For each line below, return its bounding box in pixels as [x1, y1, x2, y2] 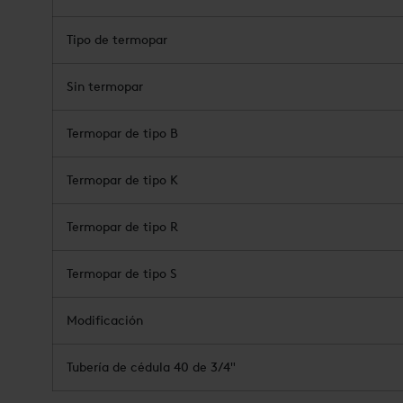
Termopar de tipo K [67, 172, 178, 188]
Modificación [67, 312, 143, 328]
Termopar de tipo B [67, 125, 178, 141]
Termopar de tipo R [67, 219, 178, 235]
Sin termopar [67, 78, 143, 94]
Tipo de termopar [67, 31, 167, 48]
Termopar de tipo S [67, 265, 177, 282]
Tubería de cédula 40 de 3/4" [67, 359, 236, 375]
